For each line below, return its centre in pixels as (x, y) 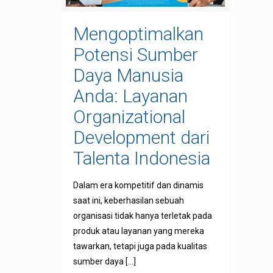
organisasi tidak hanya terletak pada (142, 216)
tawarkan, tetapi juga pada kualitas (140, 246)
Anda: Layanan (130, 96)
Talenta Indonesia (141, 158)
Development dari (141, 138)
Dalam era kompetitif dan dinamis (138, 186)
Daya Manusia (128, 76)
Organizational (129, 117)
